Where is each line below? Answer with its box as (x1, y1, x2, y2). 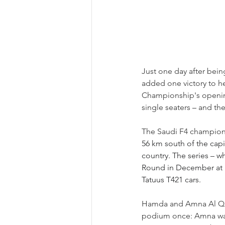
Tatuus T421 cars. (142, 175, 201, 185)
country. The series (142, 151, 210, 161)
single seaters (142, 102, 192, 113)
